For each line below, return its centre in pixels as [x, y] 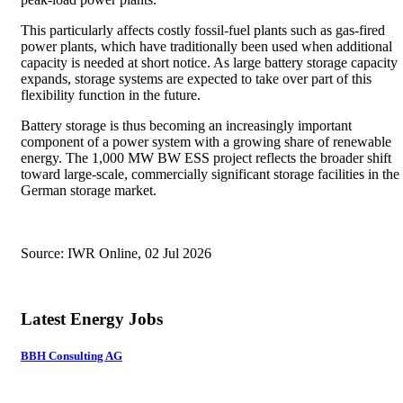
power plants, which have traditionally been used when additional [206, 47]
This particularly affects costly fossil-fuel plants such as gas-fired [203, 31]
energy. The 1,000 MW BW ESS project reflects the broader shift [206, 158]
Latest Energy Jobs [92, 318]
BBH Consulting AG [72, 356]
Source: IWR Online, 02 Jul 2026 [116, 254]
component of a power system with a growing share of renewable [206, 142]
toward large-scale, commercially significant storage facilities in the [210, 175]
